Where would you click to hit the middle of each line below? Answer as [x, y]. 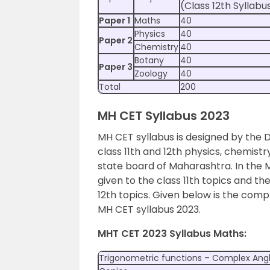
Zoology [151, 74]
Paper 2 [116, 40]
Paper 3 [116, 67]
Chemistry [156, 47]
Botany [149, 60]
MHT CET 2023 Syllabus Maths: [172, 234]
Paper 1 [115, 20]
